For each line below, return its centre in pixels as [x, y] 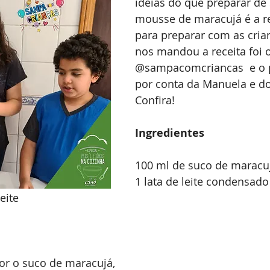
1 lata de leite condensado [202, 181]
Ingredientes [170, 133]
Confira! [155, 100]
